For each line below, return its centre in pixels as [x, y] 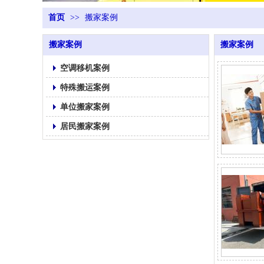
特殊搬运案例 [85, 87]
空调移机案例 [85, 68]
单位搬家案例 [85, 107]
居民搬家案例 [85, 126]
